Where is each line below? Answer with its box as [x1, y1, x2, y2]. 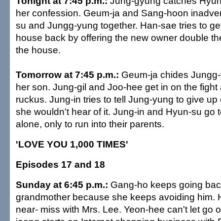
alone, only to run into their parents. [16, 118, 164, 129]
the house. [16, 44, 61, 55]
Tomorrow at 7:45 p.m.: [16, 69, 119, 80]
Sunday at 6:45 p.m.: [16, 179, 110, 190]
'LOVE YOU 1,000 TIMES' [16, 139, 128, 149]
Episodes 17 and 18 [16, 159, 105, 170]
